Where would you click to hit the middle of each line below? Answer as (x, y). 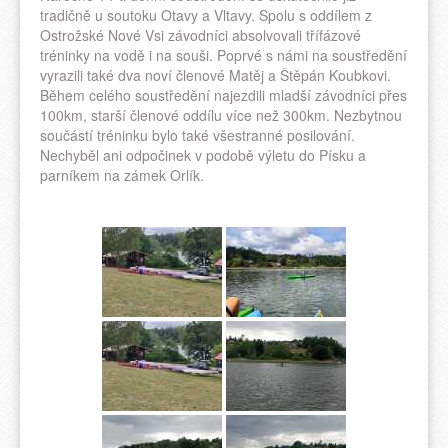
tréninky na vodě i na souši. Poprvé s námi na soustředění (223, 55)
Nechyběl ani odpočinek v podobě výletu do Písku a (203, 155)
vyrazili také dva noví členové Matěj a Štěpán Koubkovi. (215, 75)
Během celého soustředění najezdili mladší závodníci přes (223, 95)
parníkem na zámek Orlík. (122, 175)
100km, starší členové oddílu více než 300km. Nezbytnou (221, 115)
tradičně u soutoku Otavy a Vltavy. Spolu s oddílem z (206, 15)
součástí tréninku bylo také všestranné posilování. (197, 135)
